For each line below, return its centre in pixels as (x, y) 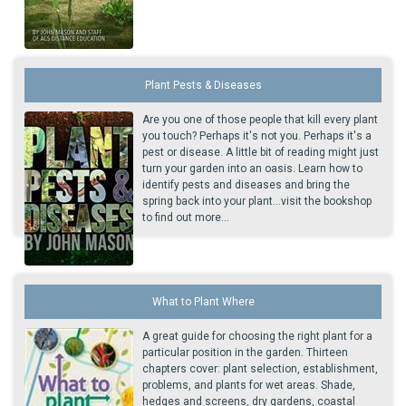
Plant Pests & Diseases (203, 85)
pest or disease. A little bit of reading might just (261, 152)
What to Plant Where (203, 302)
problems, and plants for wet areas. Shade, (249, 385)
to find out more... (186, 217)
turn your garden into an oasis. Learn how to (252, 169)
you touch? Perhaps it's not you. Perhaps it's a (257, 136)
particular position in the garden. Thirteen (245, 353)
